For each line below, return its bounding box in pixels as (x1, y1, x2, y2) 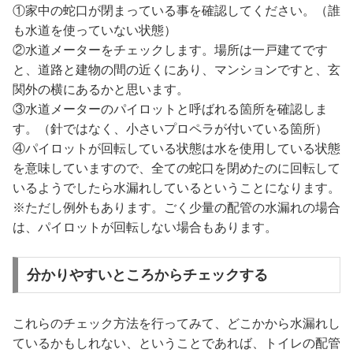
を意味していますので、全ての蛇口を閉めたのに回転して (13, 161, 340, 175)
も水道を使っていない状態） (13, 23, 176, 37)
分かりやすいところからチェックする (26, 267, 268, 283)
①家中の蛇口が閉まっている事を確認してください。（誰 (13, 3, 340, 17)
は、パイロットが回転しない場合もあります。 (13, 220, 277, 234)
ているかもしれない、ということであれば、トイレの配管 (13, 336, 340, 350)
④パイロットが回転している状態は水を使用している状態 (13, 141, 340, 155)
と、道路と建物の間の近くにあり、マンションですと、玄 (13, 62, 340, 76)
